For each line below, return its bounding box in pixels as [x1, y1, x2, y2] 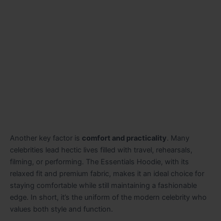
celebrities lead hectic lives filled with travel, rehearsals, [10, 145, 192, 154]
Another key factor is [10, 133, 82, 143]
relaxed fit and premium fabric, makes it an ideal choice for [10, 169, 204, 178]
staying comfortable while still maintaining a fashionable [10, 181, 197, 190]
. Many [167, 133, 189, 143]
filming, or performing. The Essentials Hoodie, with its [10, 157, 189, 166]
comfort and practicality [82, 133, 167, 143]
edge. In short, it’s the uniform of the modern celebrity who [10, 192, 207, 202]
